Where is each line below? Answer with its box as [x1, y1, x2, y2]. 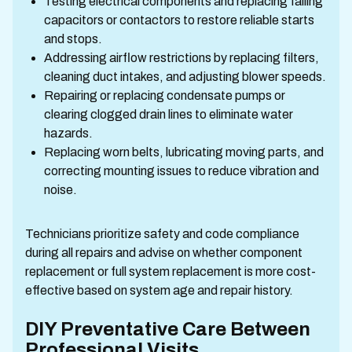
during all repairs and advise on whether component [25, 245, 302, 259]
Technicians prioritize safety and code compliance [25, 226, 299, 240]
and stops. [44, 31, 102, 46]
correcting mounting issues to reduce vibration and [44, 163, 319, 178]
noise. [44, 182, 77, 196]
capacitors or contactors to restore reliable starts [44, 13, 314, 27]
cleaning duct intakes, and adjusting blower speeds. [44, 69, 326, 83]
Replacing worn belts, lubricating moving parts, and [44, 145, 324, 159]
